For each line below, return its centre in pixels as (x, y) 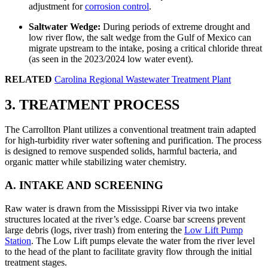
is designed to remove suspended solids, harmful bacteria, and (121, 151)
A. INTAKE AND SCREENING (84, 185)
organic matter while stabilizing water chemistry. (96, 162)
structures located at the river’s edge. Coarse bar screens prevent (125, 219)
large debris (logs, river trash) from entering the (95, 230)
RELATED (28, 79)
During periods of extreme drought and (175, 26)
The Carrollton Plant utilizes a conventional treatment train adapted (130, 130)
